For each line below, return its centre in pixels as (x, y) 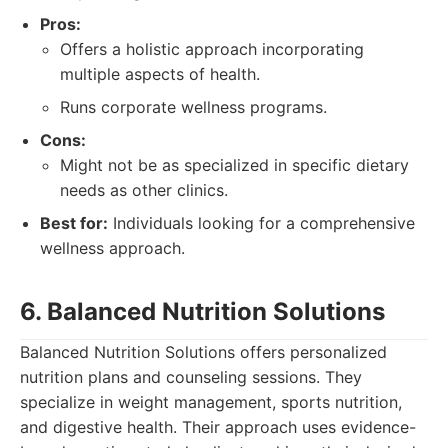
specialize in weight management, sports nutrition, (211, 402)
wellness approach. (112, 248)
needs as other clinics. (144, 190)
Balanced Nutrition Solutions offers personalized (203, 352)
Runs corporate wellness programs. (193, 107)
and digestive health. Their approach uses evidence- (218, 427)
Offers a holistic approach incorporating (212, 49)
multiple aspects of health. (160, 74)
